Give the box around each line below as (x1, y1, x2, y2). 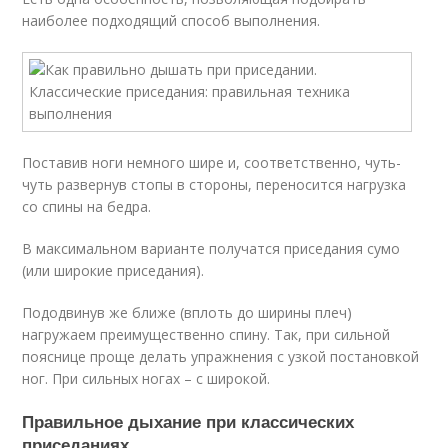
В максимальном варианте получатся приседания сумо (22, 239, 401, 258)
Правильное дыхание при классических (22, 409, 355, 433)
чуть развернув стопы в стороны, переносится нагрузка (22, 175, 407, 194)
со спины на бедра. (22, 197, 152, 216)
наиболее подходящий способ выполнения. (22, 11, 321, 30)
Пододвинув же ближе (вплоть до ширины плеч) (22, 303, 353, 322)
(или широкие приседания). (22, 261, 205, 280)
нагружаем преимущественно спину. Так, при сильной (22, 325, 391, 344)
